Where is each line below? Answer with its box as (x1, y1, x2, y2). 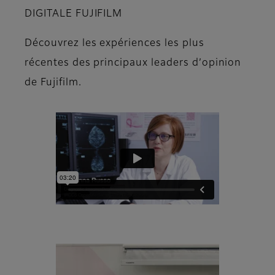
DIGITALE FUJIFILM (25, 9, 123, 20)
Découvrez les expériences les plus (25, 39, 204, 49)
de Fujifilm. (25, 78, 82, 88)
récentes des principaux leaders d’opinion (25, 58, 242, 69)
